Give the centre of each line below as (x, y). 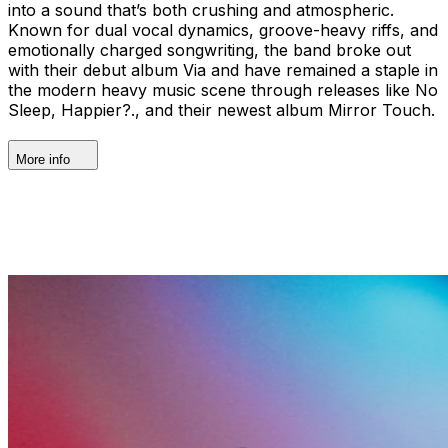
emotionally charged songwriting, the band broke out (209, 49)
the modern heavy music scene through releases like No (223, 89)
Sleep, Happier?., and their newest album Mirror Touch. (221, 109)
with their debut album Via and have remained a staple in (223, 69)
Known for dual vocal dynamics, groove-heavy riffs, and (223, 29)
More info (43, 159)
